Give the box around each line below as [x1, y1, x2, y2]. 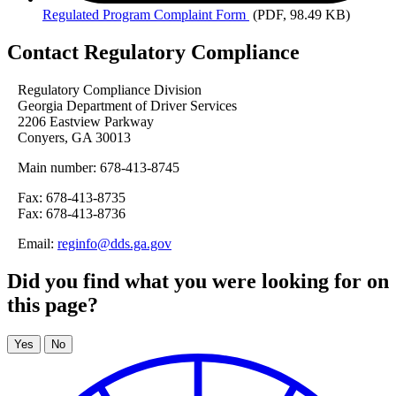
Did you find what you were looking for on [7, 270, 389, 293]
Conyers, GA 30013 [7, 130, 131, 146]
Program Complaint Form [103, 7, 246, 23]
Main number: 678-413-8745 [7, 160, 179, 176]
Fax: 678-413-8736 [7, 206, 126, 222]
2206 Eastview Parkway [7, 114, 154, 130]
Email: [7, 236, 57, 252]
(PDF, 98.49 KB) [253, 7, 350, 23]
